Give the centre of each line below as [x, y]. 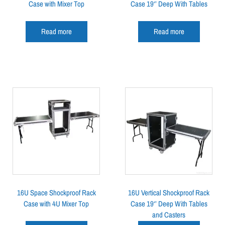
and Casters [169, 214]
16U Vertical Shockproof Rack [169, 192]
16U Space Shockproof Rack [56, 192]
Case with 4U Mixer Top [56, 203]
